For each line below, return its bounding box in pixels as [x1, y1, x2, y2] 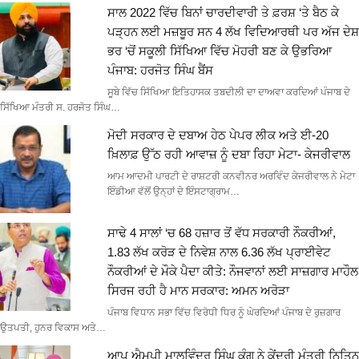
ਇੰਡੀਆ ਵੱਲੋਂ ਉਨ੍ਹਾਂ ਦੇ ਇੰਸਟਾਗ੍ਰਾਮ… [107, 185, 240, 197]
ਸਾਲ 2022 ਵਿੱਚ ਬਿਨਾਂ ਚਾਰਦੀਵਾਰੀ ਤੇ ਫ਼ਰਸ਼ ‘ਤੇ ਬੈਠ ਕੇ [107, 5, 339, 19]
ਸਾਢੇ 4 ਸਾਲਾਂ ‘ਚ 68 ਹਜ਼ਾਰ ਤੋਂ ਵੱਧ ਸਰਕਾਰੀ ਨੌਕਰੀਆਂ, [107, 225, 336, 240]
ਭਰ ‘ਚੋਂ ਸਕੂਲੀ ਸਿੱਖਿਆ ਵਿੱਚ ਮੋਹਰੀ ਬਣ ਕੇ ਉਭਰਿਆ [107, 43, 332, 58]
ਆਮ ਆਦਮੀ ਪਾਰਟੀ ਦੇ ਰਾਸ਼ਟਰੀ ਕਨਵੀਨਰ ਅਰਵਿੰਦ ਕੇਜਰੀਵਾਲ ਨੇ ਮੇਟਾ [107, 170, 355, 182]
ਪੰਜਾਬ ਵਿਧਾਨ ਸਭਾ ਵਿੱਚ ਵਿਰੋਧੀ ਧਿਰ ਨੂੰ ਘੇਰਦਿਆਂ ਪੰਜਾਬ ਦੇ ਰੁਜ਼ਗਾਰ [107, 306, 341, 318]
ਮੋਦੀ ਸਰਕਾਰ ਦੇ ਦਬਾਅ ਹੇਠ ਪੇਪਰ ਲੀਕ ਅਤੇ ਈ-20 [107, 127, 329, 142]
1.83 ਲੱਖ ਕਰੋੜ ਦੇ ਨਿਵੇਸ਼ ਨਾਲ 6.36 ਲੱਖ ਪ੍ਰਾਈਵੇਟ [107, 244, 331, 259]
